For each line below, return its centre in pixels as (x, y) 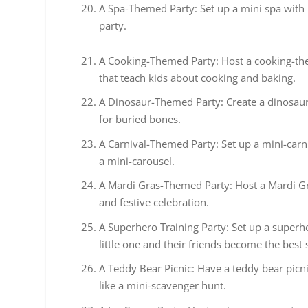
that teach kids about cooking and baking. (198, 77)
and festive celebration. (154, 202)
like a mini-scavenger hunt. (163, 286)
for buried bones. (140, 119)
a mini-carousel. (137, 161)
